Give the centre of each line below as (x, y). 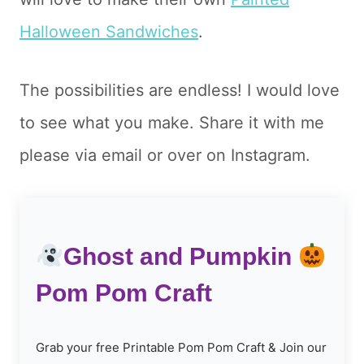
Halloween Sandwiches (109, 32)
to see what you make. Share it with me (172, 123)
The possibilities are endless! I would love (180, 91)
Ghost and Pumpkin (181, 257)
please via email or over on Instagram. (165, 156)
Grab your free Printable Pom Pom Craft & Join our (181, 348)
